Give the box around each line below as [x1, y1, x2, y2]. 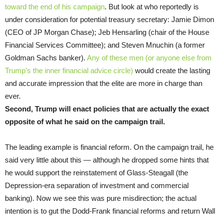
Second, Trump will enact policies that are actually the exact [5, 105, 209, 113]
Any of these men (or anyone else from [87, 54, 212, 62]
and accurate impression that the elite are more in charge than [5, 79, 202, 88]
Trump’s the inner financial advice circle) [5, 66, 133, 75]
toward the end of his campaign [5, 2, 105, 11]
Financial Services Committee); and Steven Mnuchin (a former [5, 41, 205, 50]
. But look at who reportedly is [105, 2, 199, 11]
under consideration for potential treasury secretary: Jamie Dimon [5, 15, 214, 24]
